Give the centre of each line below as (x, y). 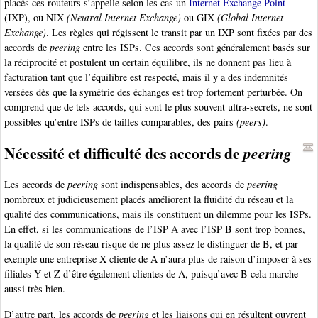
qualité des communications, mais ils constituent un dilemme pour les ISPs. (158, 214)
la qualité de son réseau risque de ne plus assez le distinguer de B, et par (151, 244)
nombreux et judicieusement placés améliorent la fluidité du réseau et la (149, 199)
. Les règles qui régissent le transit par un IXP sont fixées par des (179, 33)
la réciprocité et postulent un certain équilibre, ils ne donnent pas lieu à (148, 62)
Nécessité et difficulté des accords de (124, 153)
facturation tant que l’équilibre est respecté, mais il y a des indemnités (146, 77)
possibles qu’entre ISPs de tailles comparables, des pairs (120, 122)
